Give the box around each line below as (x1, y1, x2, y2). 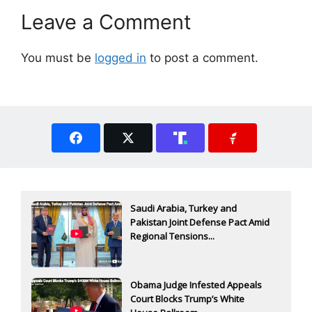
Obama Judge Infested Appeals (130, 278, 262, 291)
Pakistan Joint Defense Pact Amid (130, 215, 270, 228)
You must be (21, 51, 95, 65)
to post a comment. (146, 51, 258, 65)
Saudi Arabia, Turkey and (130, 201, 237, 214)
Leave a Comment (21, 10, 192, 35)
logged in (95, 51, 146, 65)
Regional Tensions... (130, 229, 214, 242)
